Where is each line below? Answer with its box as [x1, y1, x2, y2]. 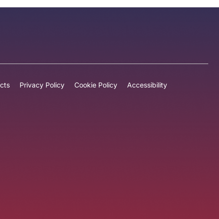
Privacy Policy [20, 80, 65, 89]
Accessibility [127, 80, 168, 89]
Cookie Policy [74, 80, 118, 89]
